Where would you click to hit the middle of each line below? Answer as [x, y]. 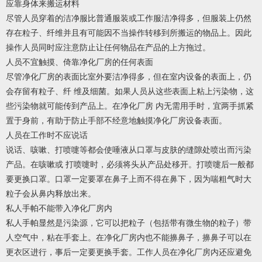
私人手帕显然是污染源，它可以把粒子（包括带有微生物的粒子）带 [129, 223]
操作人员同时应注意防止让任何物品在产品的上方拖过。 [108, 48]
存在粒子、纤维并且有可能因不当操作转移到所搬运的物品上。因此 [129, 33]
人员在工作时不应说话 [47, 136]
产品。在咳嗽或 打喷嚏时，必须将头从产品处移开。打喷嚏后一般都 [130, 165]
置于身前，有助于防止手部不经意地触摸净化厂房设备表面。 [116, 121]
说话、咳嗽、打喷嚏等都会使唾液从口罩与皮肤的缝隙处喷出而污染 [129, 150]
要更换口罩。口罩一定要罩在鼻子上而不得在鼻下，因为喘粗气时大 [129, 180]
